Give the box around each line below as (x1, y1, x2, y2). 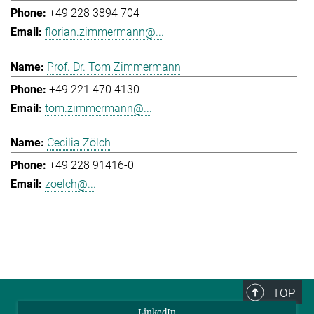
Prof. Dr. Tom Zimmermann (47, 60, 181, 74)
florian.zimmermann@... (45, 25, 164, 39)
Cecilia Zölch (47, 136, 111, 150)
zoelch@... (45, 177, 96, 191)
